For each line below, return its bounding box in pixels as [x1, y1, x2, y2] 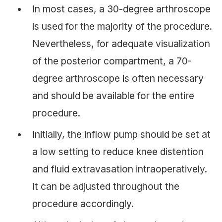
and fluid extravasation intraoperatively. [32, 163, 207, 175]
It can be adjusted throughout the [32, 180, 179, 192]
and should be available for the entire [32, 89, 194, 102]
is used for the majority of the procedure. [32, 20, 212, 32]
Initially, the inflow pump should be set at [32, 128, 211, 140]
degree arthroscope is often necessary [32, 72, 204, 84]
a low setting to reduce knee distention [32, 145, 204, 158]
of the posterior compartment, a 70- [32, 55, 192, 67]
